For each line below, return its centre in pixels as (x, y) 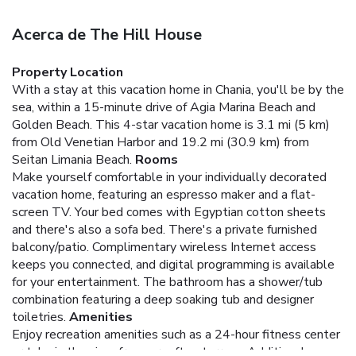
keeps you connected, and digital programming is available (173, 264)
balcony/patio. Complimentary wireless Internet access (164, 247)
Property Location (68, 72)
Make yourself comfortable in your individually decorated (169, 177)
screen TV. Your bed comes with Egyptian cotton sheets (169, 212)
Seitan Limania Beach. (72, 159)
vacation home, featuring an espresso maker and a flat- (164, 194)
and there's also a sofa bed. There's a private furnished (164, 229)
